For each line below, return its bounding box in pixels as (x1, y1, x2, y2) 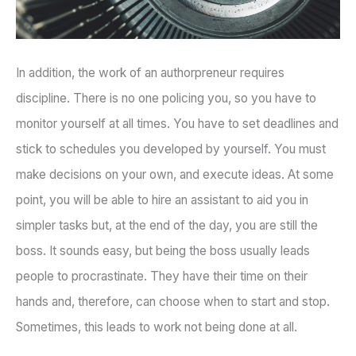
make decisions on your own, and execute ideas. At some (16, 167, 334, 183)
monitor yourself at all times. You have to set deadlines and (16, 116, 339, 132)
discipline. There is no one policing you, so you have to (16, 91, 316, 106)
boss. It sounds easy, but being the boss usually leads (16, 243, 310, 259)
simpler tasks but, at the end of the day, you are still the (16, 218, 318, 234)
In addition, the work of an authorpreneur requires (16, 65, 284, 81)
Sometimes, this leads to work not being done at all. (16, 319, 297, 335)
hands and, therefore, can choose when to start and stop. (16, 294, 330, 310)
